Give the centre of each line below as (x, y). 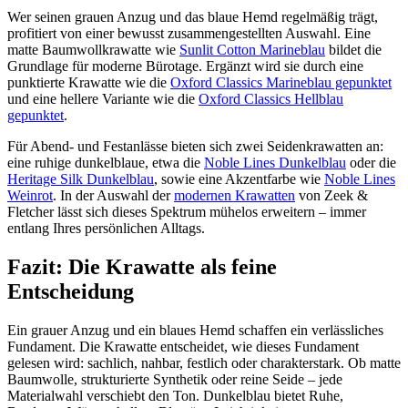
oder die (371, 163)
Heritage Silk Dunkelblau (81, 179)
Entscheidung (71, 292)
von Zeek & (331, 196)
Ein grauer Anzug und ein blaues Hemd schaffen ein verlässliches (195, 331)
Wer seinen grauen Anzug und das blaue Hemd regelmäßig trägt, (193, 17)
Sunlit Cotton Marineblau (252, 50)
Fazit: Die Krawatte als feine (142, 267)
